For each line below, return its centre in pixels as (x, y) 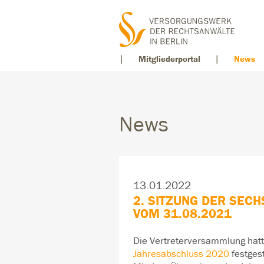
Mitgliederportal (169, 59)
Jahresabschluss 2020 (181, 254)
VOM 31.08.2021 (182, 214)
